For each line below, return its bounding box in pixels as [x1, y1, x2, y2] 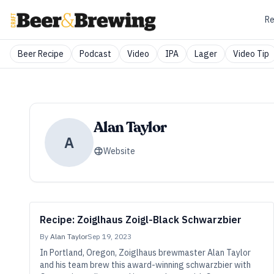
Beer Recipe [18, 48, 64, 59]
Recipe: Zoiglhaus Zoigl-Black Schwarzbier [40, 213, 242, 226]
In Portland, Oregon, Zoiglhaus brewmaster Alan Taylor [40, 247, 251, 258]
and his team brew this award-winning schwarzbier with [40, 259, 251, 270]
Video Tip [233, 48, 269, 59]
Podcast [80, 48, 111, 59]
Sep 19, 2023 [87, 232, 131, 241]
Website [103, 146, 135, 157]
